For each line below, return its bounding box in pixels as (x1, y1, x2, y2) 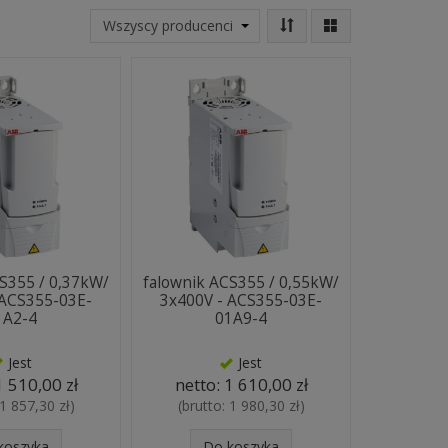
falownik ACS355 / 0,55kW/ (143, 272, 340, 293)
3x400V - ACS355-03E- (160, 290, 323, 311)
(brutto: (177, 396, 229, 415)
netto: (174, 373, 224, 396)
